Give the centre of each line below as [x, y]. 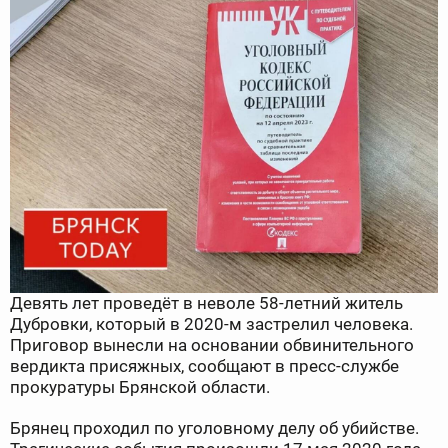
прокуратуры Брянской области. [140, 387]
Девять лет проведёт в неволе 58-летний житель [206, 303]
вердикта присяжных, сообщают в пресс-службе [204, 366]
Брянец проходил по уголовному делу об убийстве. [214, 428]
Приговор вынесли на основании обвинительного [212, 345]
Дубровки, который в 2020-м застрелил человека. [211, 324]
